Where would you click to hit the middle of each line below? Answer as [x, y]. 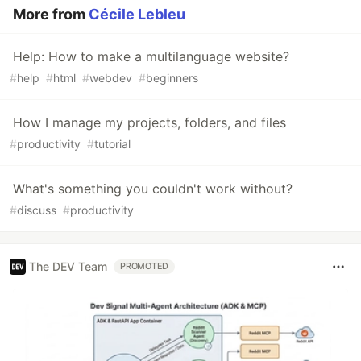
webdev [111, 77]
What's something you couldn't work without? [153, 188]
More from [51, 14]
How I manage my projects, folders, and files [149, 122]
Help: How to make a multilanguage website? [151, 56]
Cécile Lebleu [137, 14]
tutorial [112, 143]
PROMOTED [145, 266]
